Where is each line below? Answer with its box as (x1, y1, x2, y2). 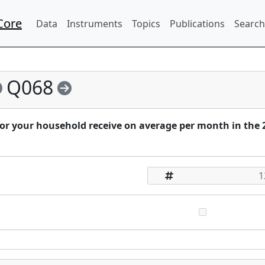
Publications (170, 17, 225, 30)
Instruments (67, 17, 122, 30)
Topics (132, 17, 160, 30)
